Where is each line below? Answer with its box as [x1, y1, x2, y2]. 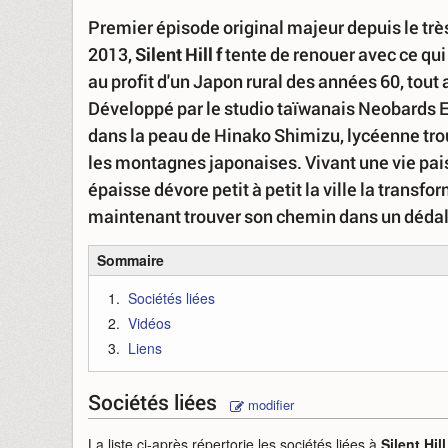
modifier [244, 395, 294, 414]
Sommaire [97, 250, 164, 270]
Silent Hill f [135, 42, 222, 66]
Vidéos [128, 313, 171, 333]
